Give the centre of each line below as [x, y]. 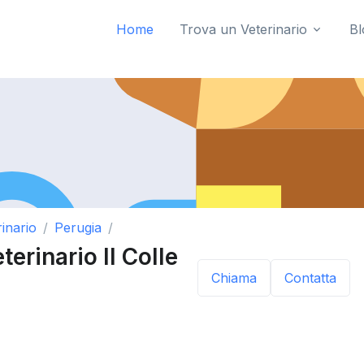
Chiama [234, 278]
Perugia [78, 227]
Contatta [310, 278]
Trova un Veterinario [243, 29]
